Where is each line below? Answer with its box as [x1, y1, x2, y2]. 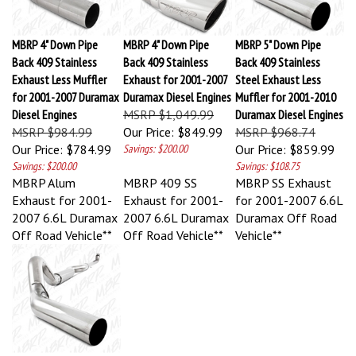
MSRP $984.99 [12, 117, 92, 133]
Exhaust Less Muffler [12, 64, 106, 80]
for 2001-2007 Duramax [12, 82, 119, 98]
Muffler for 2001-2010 [235, 82, 336, 98]
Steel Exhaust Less [235, 64, 321, 80]
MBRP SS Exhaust [235, 168, 331, 184]
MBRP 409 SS [123, 168, 197, 184]
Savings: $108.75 [235, 152, 300, 166]
